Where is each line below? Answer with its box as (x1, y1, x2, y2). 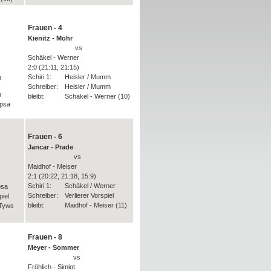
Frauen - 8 (27, 232, 62, 241)
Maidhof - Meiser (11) (64, 201, 127, 209)
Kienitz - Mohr (27, 34, 73, 42)
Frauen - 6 (27, 132, 62, 141)
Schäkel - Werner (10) (64, 92, 130, 100)
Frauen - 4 (27, 23, 62, 32)
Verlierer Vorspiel (64, 191, 114, 199)
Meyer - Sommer (27, 243, 79, 251)
